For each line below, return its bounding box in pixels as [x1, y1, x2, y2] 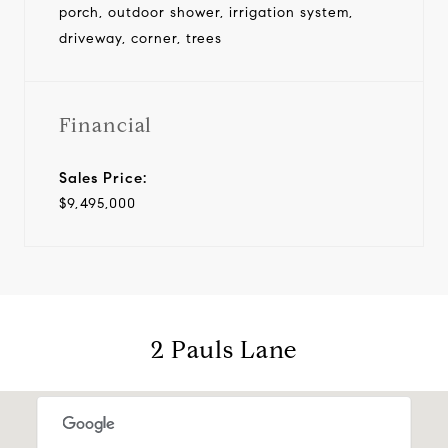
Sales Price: [59, 168, 147, 187]
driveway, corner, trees [59, 29, 222, 47]
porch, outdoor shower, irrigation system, [59, 3, 353, 21]
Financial [59, 112, 152, 138]
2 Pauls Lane [151, 334, 297, 365]
